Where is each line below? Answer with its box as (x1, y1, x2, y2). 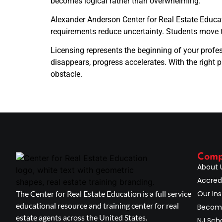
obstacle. (51, 69, 82, 79)
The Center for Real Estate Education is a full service (16, 188, 191, 198)
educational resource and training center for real (16, 200, 179, 210)
